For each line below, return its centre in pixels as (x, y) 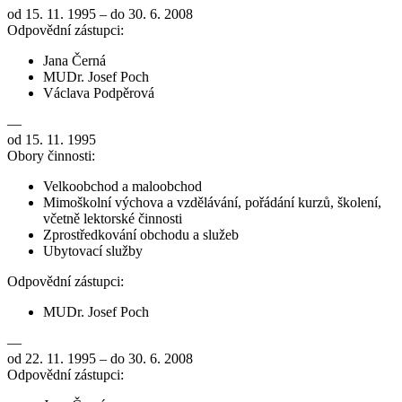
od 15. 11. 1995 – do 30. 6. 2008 (100, 14)
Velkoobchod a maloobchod (122, 187)
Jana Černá (74, 61)
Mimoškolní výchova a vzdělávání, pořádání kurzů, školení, (212, 203)
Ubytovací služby (93, 251)
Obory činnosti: (51, 156)
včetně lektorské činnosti (113, 219)
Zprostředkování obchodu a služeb (141, 235)
